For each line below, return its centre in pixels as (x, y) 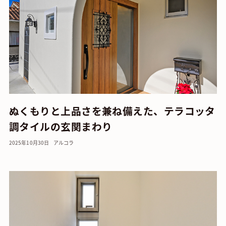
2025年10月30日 (29, 142)
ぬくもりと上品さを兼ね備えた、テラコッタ (112, 110)
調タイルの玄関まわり (61, 126)
